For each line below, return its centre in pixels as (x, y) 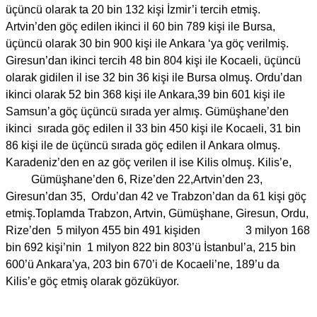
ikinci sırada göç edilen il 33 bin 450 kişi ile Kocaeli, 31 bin (153, 129)
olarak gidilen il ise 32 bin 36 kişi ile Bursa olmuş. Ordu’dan (154, 78)
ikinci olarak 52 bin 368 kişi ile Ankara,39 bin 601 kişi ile (145, 95)
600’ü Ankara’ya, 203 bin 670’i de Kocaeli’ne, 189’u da (143, 265)
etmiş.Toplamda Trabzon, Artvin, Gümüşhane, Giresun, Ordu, (157, 214)
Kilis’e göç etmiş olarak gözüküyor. (92, 282)
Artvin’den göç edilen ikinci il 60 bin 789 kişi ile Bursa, (140, 27)
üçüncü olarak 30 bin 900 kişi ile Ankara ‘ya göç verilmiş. (147, 44)
